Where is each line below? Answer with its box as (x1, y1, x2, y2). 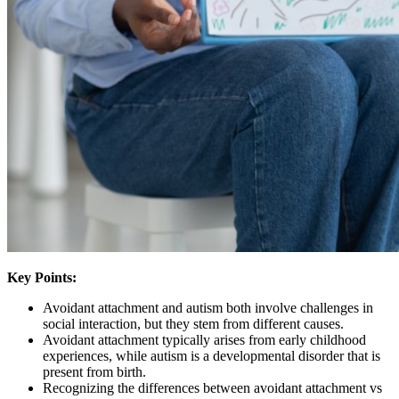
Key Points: (7, 269, 77, 285)
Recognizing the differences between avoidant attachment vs (43, 379, 382, 395)
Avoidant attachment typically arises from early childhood (43, 331, 366, 347)
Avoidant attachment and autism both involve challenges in (43, 299, 373, 315)
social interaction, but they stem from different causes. (43, 315, 344, 331)
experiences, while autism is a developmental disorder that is (43, 347, 380, 363)
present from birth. (43, 363, 146, 379)
